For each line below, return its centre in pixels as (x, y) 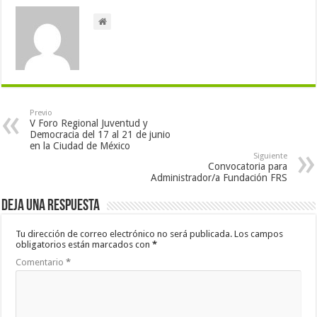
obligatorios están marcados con (84, 244)
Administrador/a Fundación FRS (219, 178)
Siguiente (270, 156)
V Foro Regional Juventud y (89, 123)
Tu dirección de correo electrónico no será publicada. (124, 234)
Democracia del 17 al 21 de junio (100, 134)
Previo (41, 113)
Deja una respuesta (51, 206)
